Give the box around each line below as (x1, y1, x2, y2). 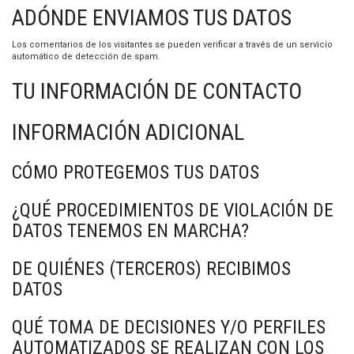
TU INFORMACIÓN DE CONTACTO (12, 78, 302, 104)
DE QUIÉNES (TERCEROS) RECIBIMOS (12, 258, 291, 280)
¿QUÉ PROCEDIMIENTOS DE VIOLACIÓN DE (12, 199, 333, 221)
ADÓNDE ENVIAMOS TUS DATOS (12, 5, 292, 31)
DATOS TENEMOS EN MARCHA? (12, 220, 249, 242)
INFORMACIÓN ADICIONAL (12, 119, 244, 145)
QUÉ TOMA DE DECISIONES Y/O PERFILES (12, 316, 326, 338)
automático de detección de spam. (12, 51, 160, 62)
